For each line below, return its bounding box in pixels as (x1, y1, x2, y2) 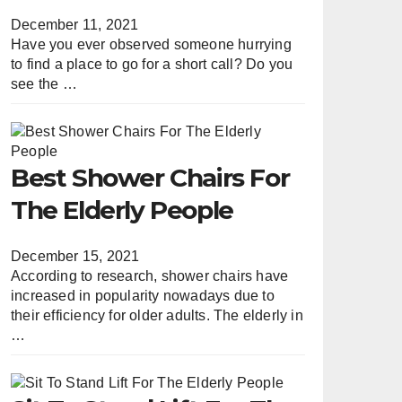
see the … (11, 76, 77, 92)
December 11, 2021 (11, 17, 139, 33)
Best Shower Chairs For (11, 162, 290, 194)
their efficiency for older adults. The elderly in (11, 307, 303, 323)
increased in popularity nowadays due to (11, 287, 275, 303)
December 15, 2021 (11, 248, 140, 264)
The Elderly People (11, 195, 233, 226)
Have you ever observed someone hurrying (11, 37, 292, 53)
